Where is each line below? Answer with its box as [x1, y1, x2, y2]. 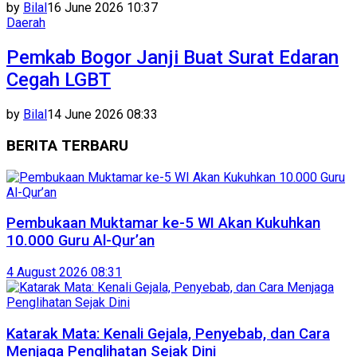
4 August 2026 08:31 [6, 265, 122, 280]
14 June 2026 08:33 [47, 107, 158, 123]
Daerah [6, 15, 45, 31]
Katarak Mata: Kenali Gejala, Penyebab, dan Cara [6, 324, 330, 343]
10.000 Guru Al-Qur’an [6, 232, 155, 250]
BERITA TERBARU [6, 136, 128, 155]
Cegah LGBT [6, 69, 111, 92]
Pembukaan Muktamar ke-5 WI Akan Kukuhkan [6, 214, 320, 233]
